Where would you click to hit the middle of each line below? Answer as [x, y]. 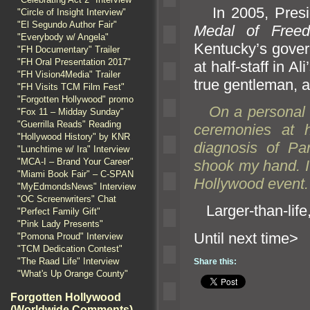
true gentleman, [248, 84]
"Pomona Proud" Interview [70, 236]
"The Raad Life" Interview [68, 261]
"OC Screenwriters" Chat [67, 199]
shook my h [233, 165]
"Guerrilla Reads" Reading [69, 124]
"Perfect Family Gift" [59, 211]
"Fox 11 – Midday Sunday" [71, 112]
